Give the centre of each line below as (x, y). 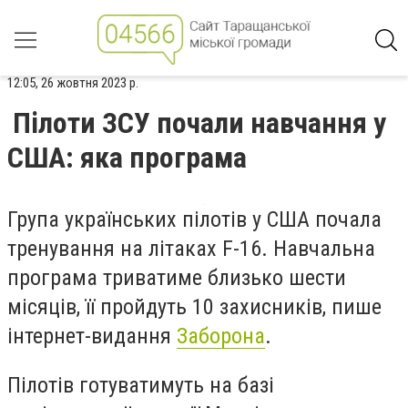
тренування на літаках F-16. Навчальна (191, 249)
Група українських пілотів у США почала (194, 219)
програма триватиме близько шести (177, 278)
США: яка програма (127, 158)
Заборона (221, 336)
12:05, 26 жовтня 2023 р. (73, 83)
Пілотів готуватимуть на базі (141, 385)
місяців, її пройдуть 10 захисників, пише (194, 307)
